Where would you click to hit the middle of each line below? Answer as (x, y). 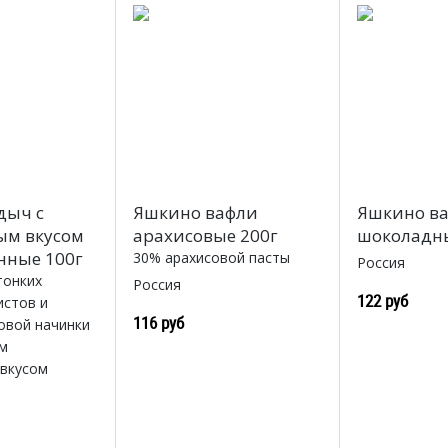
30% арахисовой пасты (211, 258)
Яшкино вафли (195, 213)
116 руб (158, 323)
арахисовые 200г (205, 236)
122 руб (383, 301)
